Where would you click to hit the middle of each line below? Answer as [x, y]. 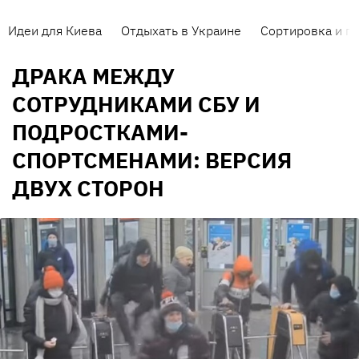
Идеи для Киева [55, 30]
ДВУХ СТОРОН [88, 188]
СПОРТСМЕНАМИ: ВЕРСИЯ [152, 160]
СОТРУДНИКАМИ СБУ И [136, 104]
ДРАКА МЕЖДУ [93, 76]
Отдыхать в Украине [181, 30]
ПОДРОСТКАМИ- [100, 132]
